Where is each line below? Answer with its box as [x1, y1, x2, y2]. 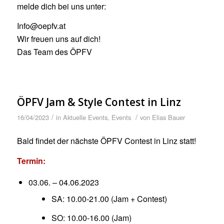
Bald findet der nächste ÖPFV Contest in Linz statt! [16, 135, 196, 147]
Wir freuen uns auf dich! [16, 33, 100, 45]
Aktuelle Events [62, 112, 107, 122]
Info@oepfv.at [16, 20, 65, 32]
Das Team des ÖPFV [16, 46, 92, 58]
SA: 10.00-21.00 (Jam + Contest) [51, 192, 167, 204]
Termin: [16, 154, 45, 166]
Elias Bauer [151, 112, 185, 122]
